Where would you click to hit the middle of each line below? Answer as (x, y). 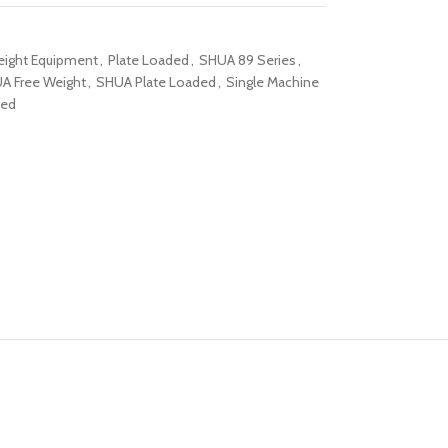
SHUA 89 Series (247, 60)
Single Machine (272, 82)
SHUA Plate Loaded (155, 82)
